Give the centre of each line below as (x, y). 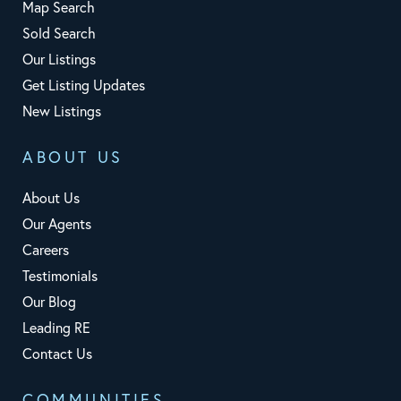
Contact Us (57, 353)
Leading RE (56, 327)
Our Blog (49, 301)
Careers (46, 249)
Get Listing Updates (84, 85)
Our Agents (57, 223)
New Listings (62, 111)
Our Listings (59, 59)
